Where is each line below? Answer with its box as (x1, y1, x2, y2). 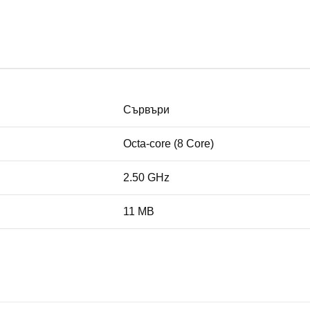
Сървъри (123, 104, 170, 116)
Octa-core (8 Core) (123, 138, 214, 150)
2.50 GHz (123, 172, 170, 184)
